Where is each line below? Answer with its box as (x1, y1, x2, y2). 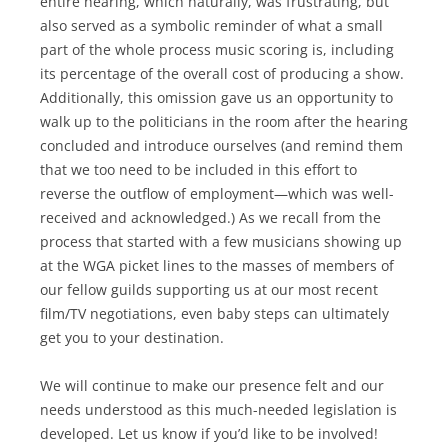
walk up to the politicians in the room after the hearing (40, 111, 408, 131)
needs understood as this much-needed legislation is (40, 399, 397, 419)
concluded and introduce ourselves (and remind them (40, 135, 403, 155)
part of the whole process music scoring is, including (40, 39, 394, 59)
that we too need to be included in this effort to (40, 159, 357, 179)
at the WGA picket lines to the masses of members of (40, 255, 394, 275)
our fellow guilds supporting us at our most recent (40, 279, 378, 299)
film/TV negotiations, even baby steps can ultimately (40, 303, 389, 323)
